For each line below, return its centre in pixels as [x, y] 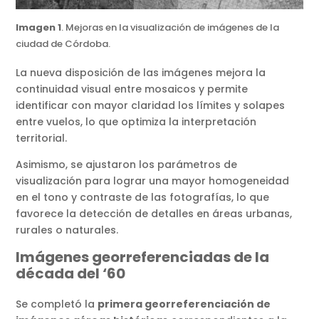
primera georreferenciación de [184, 304]
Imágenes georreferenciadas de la [143, 257]
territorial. [43, 138]
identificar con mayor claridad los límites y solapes [151, 105]
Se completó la [57, 304]
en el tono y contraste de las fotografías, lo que [143, 197]
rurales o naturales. [67, 230]
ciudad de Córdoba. [63, 43]
